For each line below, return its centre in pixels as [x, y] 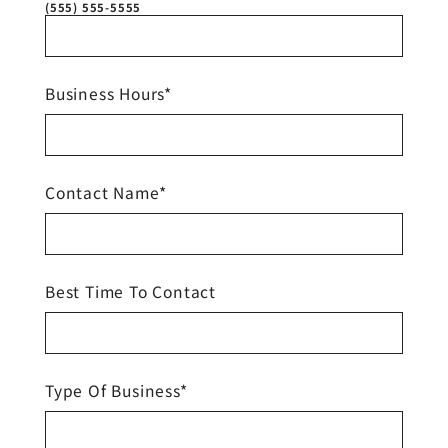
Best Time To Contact [130, 290]
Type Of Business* [116, 389]
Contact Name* [106, 191]
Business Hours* [108, 92]
